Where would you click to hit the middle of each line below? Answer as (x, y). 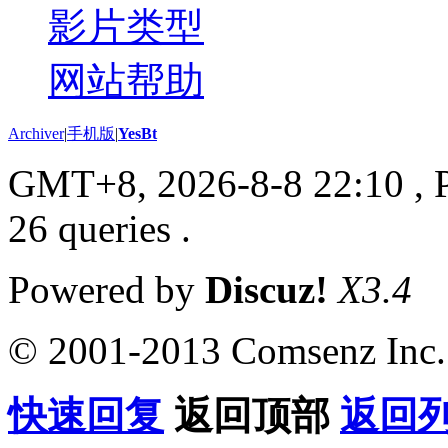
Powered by (106, 289)
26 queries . (99, 228)
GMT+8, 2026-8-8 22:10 (206, 183)
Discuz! (266, 289)
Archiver (36, 133)
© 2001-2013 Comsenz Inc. (227, 350)
